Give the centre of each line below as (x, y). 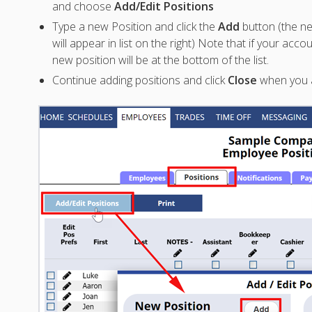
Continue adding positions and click (140, 80)
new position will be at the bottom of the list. (161, 60)
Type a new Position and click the (135, 27)
